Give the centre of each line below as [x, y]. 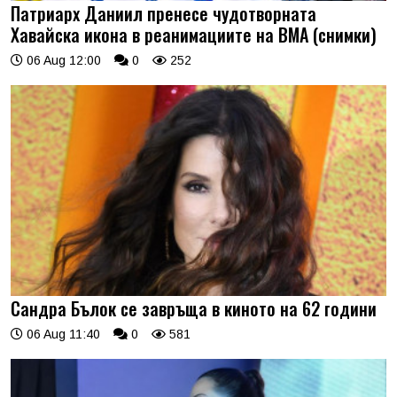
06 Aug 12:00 [62, 60]
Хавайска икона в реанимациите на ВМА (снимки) [194, 34]
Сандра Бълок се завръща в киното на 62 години [194, 309]
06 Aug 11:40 [62, 335]
